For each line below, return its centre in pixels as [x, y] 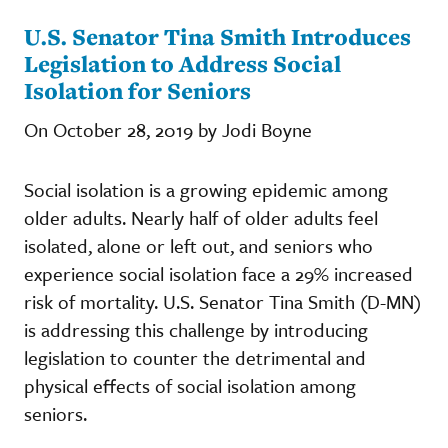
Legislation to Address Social [182, 63]
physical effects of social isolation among [190, 385]
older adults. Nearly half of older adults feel [201, 217]
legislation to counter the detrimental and [195, 357]
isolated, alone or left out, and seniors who [198, 245]
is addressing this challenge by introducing [196, 329]
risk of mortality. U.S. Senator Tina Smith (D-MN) [222, 301]
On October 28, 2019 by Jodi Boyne [168, 129]
